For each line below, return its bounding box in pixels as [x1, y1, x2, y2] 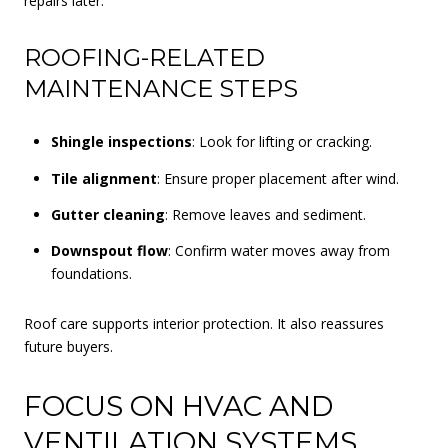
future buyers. [24, 336, 113, 356]
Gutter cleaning [50, 204, 165, 224]
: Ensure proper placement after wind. [156, 168, 399, 188]
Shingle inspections [50, 132, 192, 152]
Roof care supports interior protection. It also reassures [24, 313, 384, 333]
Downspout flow [50, 241, 168, 261]
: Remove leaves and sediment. [164, 204, 366, 224]
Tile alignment [50, 168, 157, 188]
